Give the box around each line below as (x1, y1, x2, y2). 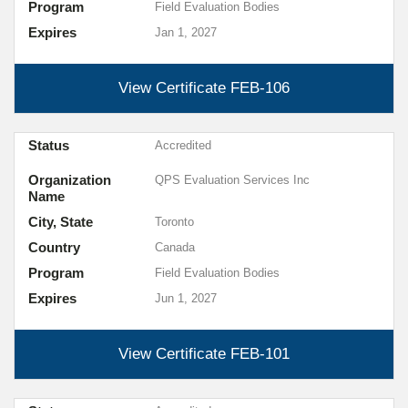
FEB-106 (230, 79, 290, 97)
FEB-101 (230, 345, 290, 362)
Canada (154, 240, 195, 254)
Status (28, 138, 69, 153)
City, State (28, 214, 93, 229)
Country (28, 240, 80, 255)
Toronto (154, 215, 194, 229)
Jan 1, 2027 (154, 25, 217, 39)
